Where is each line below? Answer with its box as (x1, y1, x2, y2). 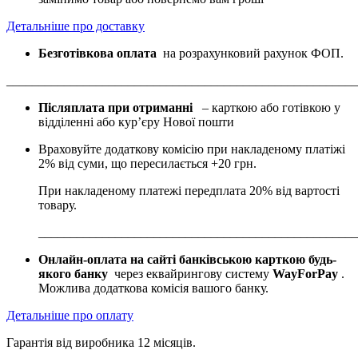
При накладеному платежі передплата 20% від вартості (38, 183, 340, 197)
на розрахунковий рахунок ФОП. (157, 46, 344, 60)
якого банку (38, 266, 108, 280)
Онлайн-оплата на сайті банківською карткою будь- (38, 252, 336, 266)
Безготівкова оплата (38, 46, 157, 60)
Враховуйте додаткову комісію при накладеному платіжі (38, 141, 345, 156)
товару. (38, 197, 77, 212)
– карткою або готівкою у (196, 100, 340, 114)
